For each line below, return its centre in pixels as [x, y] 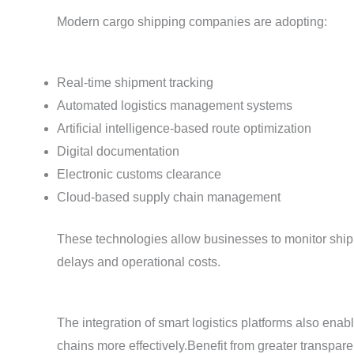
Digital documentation [118, 151]
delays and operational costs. [139, 262]
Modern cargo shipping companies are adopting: [192, 21]
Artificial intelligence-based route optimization [184, 128]
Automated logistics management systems [175, 105]
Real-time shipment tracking [135, 82]
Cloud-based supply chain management [169, 197]
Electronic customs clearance [139, 174]
